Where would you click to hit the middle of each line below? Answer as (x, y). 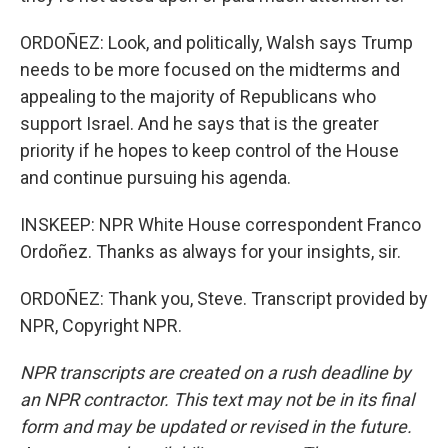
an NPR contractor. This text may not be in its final (217, 399)
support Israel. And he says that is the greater (199, 123)
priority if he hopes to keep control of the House (209, 150)
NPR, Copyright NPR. (101, 325)
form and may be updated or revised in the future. (216, 426)
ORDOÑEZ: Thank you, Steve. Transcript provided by (224, 298)
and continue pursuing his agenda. (155, 177)
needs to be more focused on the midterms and (210, 69)
